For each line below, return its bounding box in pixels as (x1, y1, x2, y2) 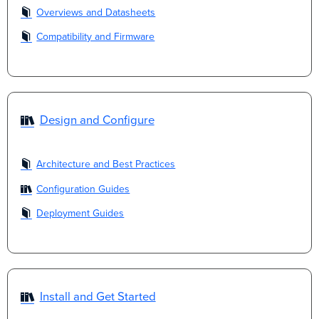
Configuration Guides (36, 182, 130, 195)
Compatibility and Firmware (36, 31, 155, 43)
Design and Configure (39, 113, 155, 128)
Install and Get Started (39, 290, 156, 305)
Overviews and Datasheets (36, 6, 156, 19)
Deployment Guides (36, 207, 125, 220)
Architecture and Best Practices (36, 158, 176, 171)
